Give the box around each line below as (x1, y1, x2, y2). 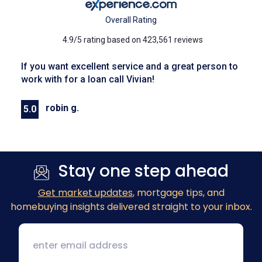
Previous (108, 133, 190, 161)
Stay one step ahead (57, 160, 229, 183)
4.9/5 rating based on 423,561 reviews (62, 35, 203, 45)
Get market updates (37, 186, 133, 200)
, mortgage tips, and (132, 186, 225, 200)
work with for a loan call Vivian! (21, 74, 154, 85)
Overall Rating (105, 15, 157, 25)
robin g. (46, 102, 79, 114)
